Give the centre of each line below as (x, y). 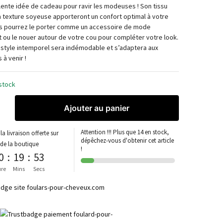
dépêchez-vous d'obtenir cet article (128, 141)
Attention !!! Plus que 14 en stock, (125, 132)
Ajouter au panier (97, 108)
